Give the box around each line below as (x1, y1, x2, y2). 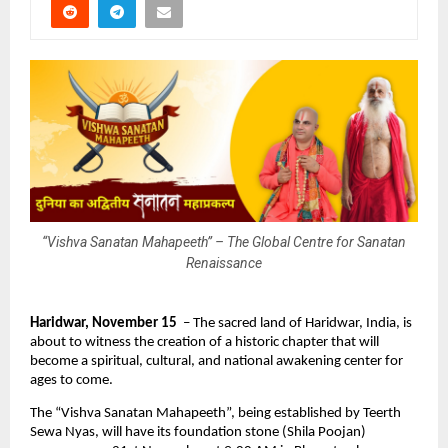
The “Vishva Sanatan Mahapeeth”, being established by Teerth (30, 405, 401, 421)
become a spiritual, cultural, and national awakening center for (30, 354, 403, 370)
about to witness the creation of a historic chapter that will (30, 335, 379, 351)
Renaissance (186, 254, 262, 271)
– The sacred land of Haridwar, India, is (177, 316, 412, 332)
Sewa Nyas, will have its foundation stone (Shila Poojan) (30, 424, 366, 440)
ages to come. (30, 373, 113, 389)
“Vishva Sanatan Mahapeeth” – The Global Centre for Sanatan (42, 233, 406, 250)
